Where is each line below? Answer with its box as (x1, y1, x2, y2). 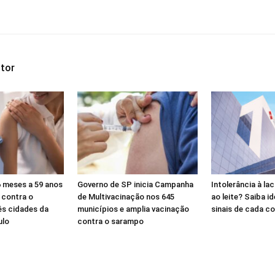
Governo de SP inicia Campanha (77, 179, 193, 189)
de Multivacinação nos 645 (77, 192, 174, 201)
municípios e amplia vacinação (77, 204, 189, 214)
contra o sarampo (77, 216, 144, 226)
